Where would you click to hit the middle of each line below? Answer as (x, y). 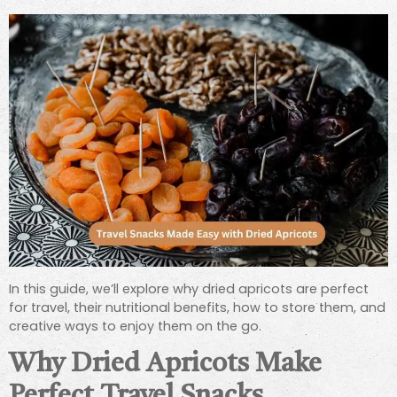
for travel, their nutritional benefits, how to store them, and (197, 307)
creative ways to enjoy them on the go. (135, 326)
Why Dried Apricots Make (165, 365)
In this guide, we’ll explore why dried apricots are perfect (189, 288)
